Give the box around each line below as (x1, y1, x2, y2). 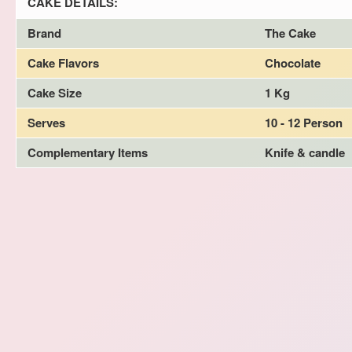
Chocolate (265, 53, 321, 71)
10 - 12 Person (265, 113, 343, 131)
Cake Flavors (27, 53, 99, 71)
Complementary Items (27, 143, 148, 161)
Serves (27, 113, 65, 131)
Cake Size (27, 83, 82, 101)
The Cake (265, 24, 316, 42)
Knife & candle (265, 143, 345, 161)
